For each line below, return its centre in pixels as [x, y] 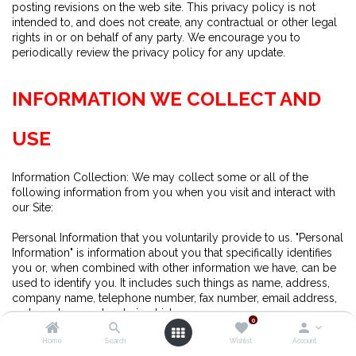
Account [304, 341]
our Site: [33, 208]
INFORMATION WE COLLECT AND [166, 99]
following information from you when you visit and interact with [174, 193]
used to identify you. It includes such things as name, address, [171, 283]
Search [115, 341]
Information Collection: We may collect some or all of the [160, 178]
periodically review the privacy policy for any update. [149, 53]
